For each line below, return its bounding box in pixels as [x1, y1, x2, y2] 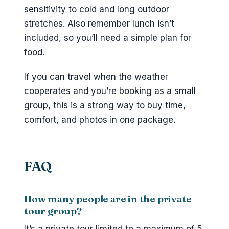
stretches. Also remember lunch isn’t [24, 18, 174, 29]
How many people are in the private [24, 193, 192, 205]
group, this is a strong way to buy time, [24, 100, 186, 111]
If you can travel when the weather [24, 72, 168, 82]
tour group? [24, 204, 82, 217]
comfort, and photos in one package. [24, 114, 175, 125]
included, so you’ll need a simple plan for [24, 32, 191, 43]
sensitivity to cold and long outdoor [24, 4, 169, 14]
